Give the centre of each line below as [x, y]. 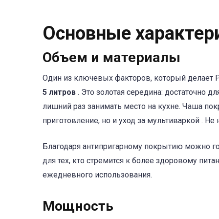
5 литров [60, 92]
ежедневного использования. [97, 175]
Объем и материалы [111, 58]
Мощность [78, 206]
